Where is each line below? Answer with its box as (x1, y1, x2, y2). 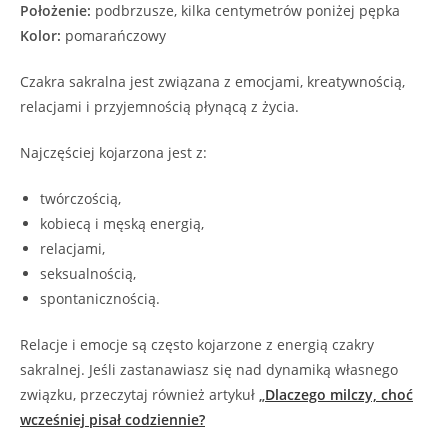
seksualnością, (40, 264, 136, 284)
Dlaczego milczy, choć (265, 385, 413, 405)
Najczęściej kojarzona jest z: (20, 143, 207, 163)
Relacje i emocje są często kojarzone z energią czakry (20, 335, 374, 355)
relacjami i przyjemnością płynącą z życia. (20, 97, 299, 117)
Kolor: (20, 26, 61, 46)
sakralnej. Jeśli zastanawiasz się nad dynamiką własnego (20, 360, 398, 380)
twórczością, (40, 189, 121, 209)
